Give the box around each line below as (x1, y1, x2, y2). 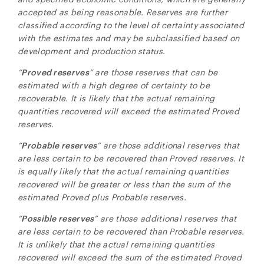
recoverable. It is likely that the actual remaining (18, 93, 215, 103)
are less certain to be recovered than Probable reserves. (18, 226, 245, 236)
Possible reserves (21, 213, 94, 223)
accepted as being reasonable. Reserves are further (18, 7, 227, 17)
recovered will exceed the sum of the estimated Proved (18, 252, 242, 262)
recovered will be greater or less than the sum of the (18, 179, 230, 189)
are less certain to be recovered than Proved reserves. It (18, 153, 245, 163)
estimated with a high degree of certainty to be (18, 80, 210, 90)
